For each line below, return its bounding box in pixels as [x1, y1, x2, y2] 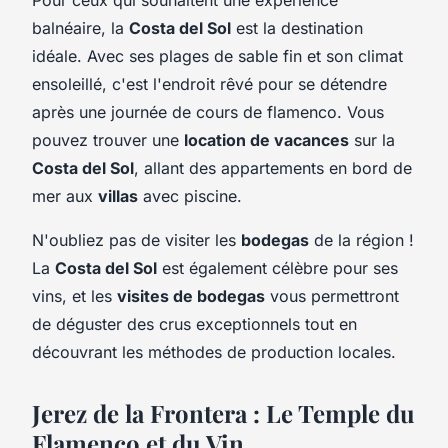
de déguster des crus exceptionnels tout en [32, 313, 357, 334]
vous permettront [265, 285, 399, 306]
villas [98, 185, 138, 206]
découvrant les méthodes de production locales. [32, 341, 396, 362]
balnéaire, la [32, 17, 129, 38]
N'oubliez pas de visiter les [32, 229, 241, 250]
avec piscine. [138, 185, 242, 206]
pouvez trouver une [32, 129, 184, 150]
